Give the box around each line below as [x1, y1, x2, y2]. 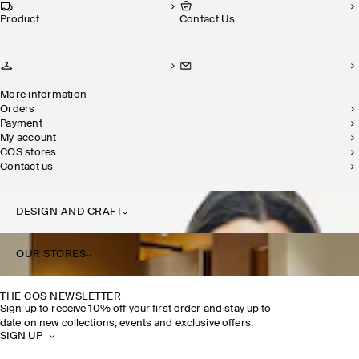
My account [9, 133, 57, 143]
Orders [8, 104, 35, 115]
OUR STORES [16, 249, 87, 260]
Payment [6, 119, 42, 129]
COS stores [7, 147, 57, 158]
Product [6, 14, 39, 25]
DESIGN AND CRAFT [16, 207, 123, 217]
